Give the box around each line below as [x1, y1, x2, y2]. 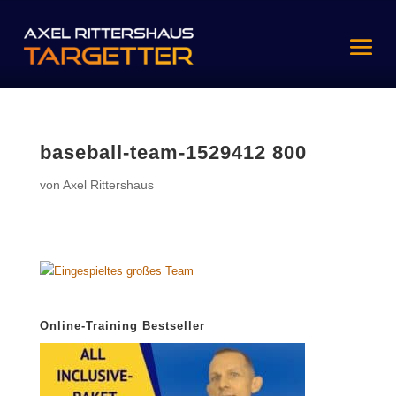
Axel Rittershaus [62, 178, 154, 193]
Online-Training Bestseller [39, 319, 205, 333]
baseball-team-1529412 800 [39, 141, 307, 164]
